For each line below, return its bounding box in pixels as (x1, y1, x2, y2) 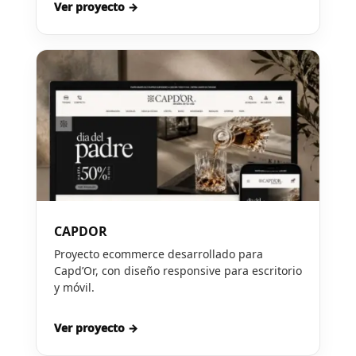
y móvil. (53, 280, 95, 296)
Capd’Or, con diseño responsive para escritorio (53, 263, 302, 279)
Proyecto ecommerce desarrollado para (53, 246, 263, 262)
